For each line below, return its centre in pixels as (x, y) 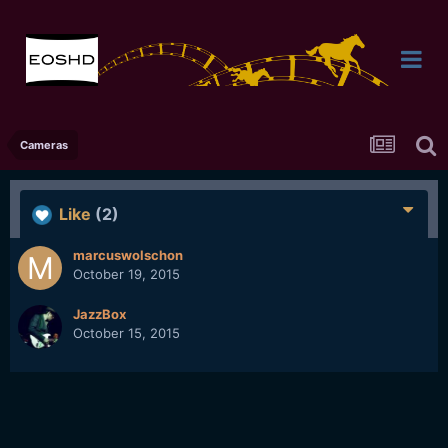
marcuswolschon (128, 255)
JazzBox (99, 314)
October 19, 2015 (126, 274)
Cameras (44, 145)
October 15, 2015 (126, 333)
